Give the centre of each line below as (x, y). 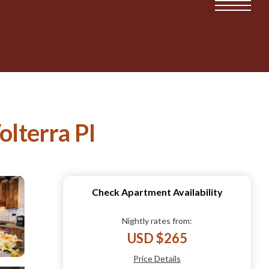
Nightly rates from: (157, 220)
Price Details (157, 258)
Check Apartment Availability (157, 192)
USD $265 (157, 238)
